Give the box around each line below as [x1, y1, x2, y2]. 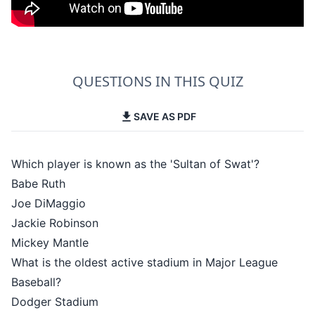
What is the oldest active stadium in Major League [11, 255, 278, 269]
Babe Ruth [11, 176, 65, 191]
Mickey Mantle [11, 236, 89, 250]
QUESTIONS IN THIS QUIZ [72, 72, 243, 91]
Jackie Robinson [11, 216, 98, 230]
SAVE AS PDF [133, 110, 196, 122]
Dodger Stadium [11, 295, 98, 309]
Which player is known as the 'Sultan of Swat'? [11, 157, 259, 171]
